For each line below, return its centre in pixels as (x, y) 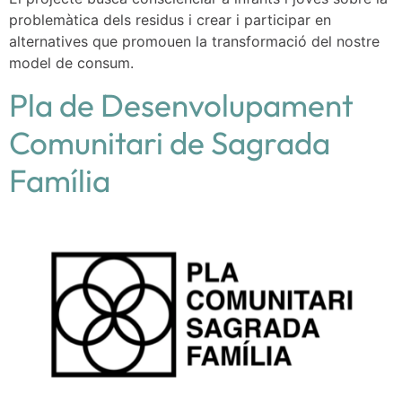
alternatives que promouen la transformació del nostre (194, 42)
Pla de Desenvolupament (181, 105)
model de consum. (71, 63)
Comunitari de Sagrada (170, 143)
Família (60, 181)
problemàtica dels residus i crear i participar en (170, 20)
